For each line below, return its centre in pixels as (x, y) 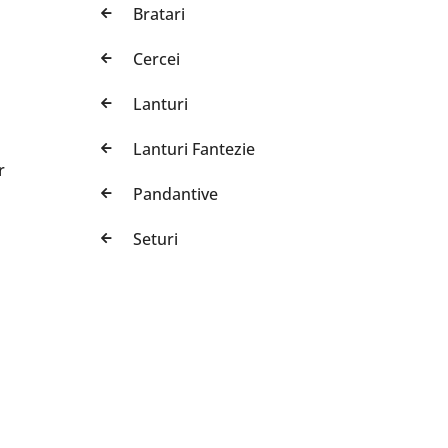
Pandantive (175, 193)
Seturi (155, 238)
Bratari (158, 13)
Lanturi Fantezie (193, 148)
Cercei (156, 58)
